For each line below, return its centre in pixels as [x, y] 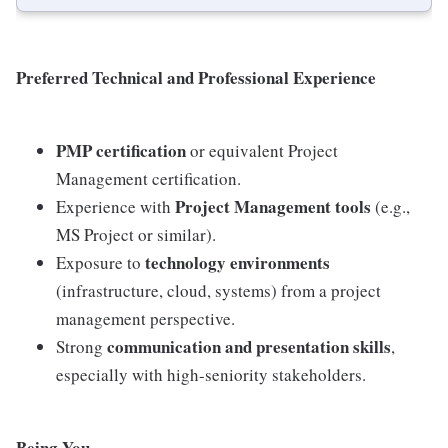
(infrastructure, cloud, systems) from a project [218, 291]
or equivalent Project [262, 151]
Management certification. [148, 179]
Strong [81, 347]
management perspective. [145, 319]
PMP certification [121, 151]
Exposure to [100, 263]
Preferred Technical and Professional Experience [196, 78]
